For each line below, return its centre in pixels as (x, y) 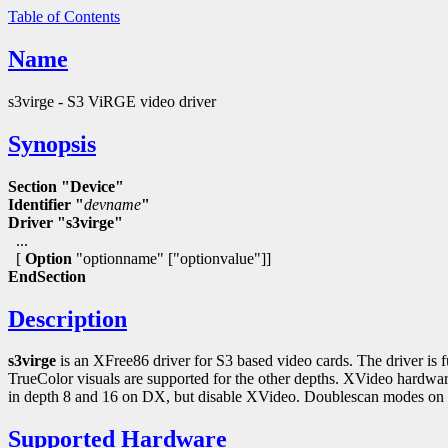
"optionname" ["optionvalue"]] (171, 258)
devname (112, 204)
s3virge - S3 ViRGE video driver (112, 101)
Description (67, 318)
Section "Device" (66, 186)
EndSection (47, 276)
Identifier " (46, 204)
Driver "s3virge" (65, 222)
